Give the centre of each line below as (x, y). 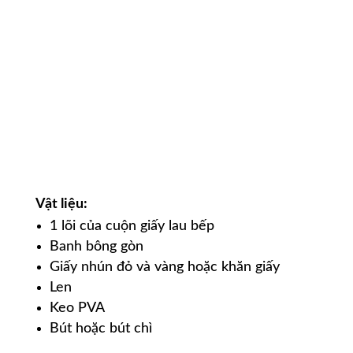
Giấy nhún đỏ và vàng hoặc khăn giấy (164, 268)
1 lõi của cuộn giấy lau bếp (132, 227)
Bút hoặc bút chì (100, 329)
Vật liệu (59, 204)
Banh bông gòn (96, 247)
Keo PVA (77, 308)
